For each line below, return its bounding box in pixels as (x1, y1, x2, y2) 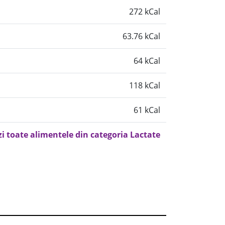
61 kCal (134, 104, 160, 116)
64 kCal (134, 55, 160, 66)
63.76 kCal (123, 31, 160, 42)
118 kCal (129, 80, 160, 91)
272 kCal (129, 6, 160, 17)
